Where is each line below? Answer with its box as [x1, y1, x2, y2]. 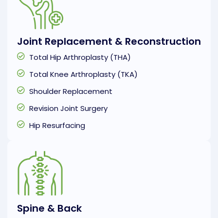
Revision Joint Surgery [29, 103, 108, 113]
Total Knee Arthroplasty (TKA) [29, 69, 138, 79]
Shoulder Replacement [29, 86, 112, 96]
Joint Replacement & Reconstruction [17, 34, 201, 48]
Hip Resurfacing [29, 120, 85, 130]
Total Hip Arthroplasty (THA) [29, 52, 131, 62]
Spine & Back [17, 201, 82, 216]
